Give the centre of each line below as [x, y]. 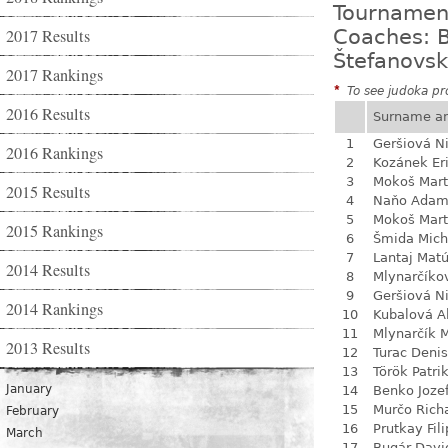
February [32, 411]
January [29, 389]
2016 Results [48, 114]
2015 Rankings [54, 231]
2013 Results [48, 348]
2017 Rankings [54, 75]
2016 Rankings [54, 153]
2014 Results [48, 270]
